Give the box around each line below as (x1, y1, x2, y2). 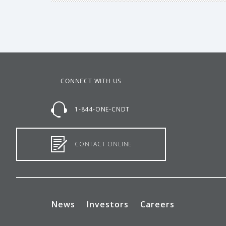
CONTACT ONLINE (75, 140, 133, 148)
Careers (140, 199, 175, 210)
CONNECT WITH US (61, 77, 122, 85)
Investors (87, 199, 129, 210)
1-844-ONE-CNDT (75, 105, 130, 114)
